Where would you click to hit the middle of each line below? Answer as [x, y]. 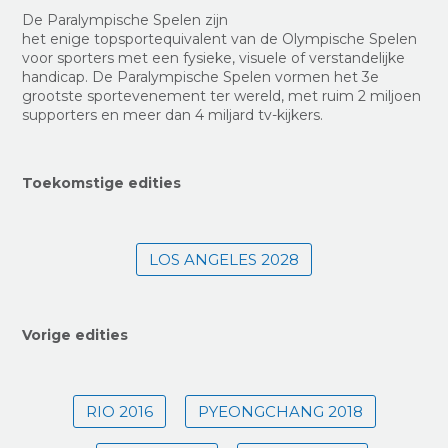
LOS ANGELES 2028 [224, 260]
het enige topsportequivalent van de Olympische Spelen [220, 39]
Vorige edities [75, 335]
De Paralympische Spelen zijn [125, 20]
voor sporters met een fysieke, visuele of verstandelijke [214, 58]
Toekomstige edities [102, 183]
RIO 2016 [119, 412]
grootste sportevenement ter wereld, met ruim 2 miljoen [222, 96]
